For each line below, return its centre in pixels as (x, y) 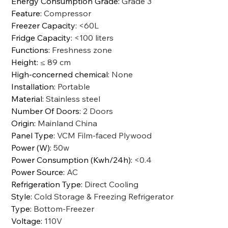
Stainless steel (73, 98)
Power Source (37, 172)
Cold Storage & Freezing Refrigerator (104, 196)
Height (24, 62)
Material (27, 98)
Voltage (26, 221)
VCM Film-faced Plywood (105, 135)
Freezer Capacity (44, 25)
